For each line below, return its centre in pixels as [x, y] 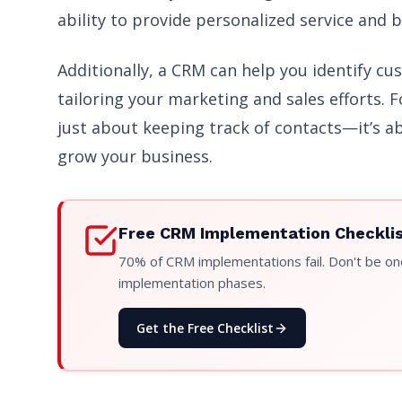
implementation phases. [192, 283]
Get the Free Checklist [205, 328]
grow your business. [135, 157]
